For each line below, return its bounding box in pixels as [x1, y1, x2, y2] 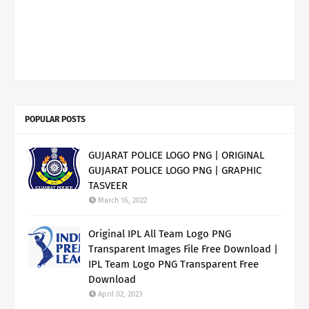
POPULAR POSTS [25, 114, 86, 124]
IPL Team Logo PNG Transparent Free [88, 257, 259, 270]
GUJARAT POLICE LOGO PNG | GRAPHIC [88, 163, 261, 177]
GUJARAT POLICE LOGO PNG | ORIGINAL [88, 148, 264, 161]
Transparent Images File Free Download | [88, 242, 278, 255]
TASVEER [88, 179, 128, 192]
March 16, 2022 [98, 195, 147, 205]
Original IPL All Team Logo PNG [88, 227, 231, 240]
